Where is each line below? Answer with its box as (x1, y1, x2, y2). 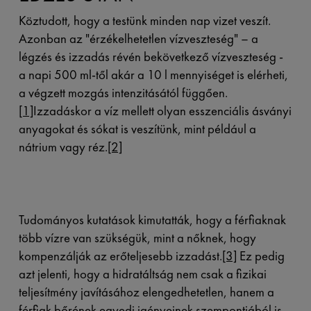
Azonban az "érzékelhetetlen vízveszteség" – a (18, 30, 258, 48)
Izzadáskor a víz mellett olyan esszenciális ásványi (33, 102, 292, 120)
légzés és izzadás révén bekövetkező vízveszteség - (18, 48, 283, 66)
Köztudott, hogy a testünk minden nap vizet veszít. (18, 12, 271, 30)
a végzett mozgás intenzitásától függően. (18, 84, 228, 102)
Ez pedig (236, 247, 285, 265)
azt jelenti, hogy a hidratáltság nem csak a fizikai (18, 265, 267, 283)
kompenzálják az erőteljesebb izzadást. (18, 247, 222, 265)
